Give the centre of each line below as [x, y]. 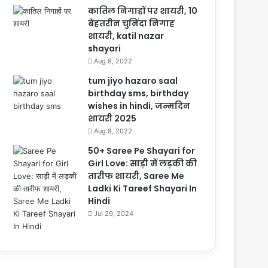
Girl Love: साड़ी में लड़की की [143, 163]
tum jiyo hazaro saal [133, 81]
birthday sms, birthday [138, 93]
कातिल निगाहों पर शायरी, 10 [143, 11]
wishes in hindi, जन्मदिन [139, 106]
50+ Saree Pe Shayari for [142, 151]
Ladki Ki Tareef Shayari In [143, 188]
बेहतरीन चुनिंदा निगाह [132, 23]
